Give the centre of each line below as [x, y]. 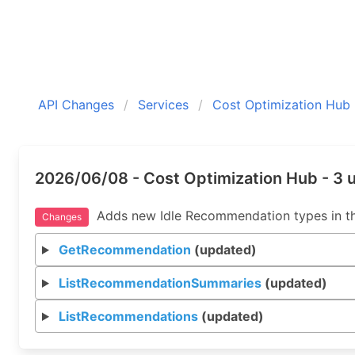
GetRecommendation [124, 250]
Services [163, 105]
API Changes [76, 105]
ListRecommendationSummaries [160, 283]
